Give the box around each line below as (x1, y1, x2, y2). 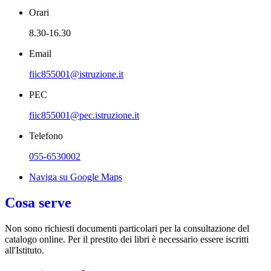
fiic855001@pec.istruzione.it (29, 109, 139, 120)
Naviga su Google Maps (29, 171, 122, 182)
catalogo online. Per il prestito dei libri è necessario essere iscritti (5, 233, 249, 244)
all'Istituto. (5, 244, 44, 255)
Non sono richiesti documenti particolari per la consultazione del (5, 223, 249, 233)
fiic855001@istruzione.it (29, 68, 123, 79)
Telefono (29, 130, 63, 141)
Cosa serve (5, 194, 71, 211)
